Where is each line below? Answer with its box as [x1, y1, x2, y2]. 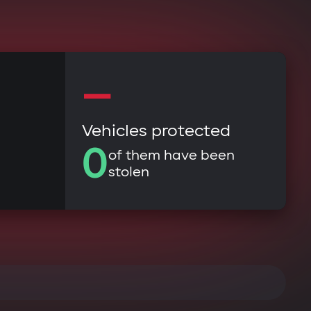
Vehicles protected [82, 121, 230, 141]
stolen [108, 163, 149, 180]
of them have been [108, 146, 235, 164]
